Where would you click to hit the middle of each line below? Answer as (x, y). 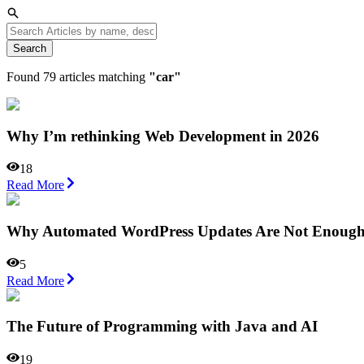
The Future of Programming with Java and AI (162, 327)
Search (30, 48)
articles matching (102, 76)
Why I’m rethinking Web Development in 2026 (163, 136)
